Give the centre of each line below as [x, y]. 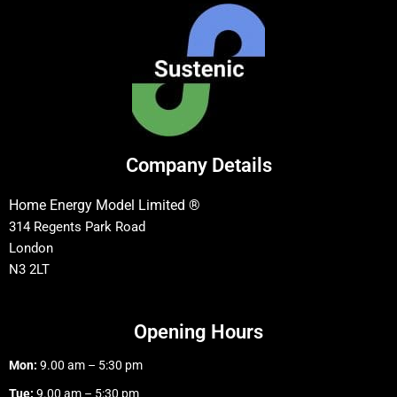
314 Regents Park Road [77, 226]
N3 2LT [29, 269]
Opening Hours [198, 331]
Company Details [198, 165]
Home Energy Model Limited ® [108, 205]
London [31, 248]
